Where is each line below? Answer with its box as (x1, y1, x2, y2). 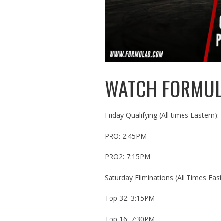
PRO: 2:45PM (105, 131, 147, 141)
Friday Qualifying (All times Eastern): (105, 110, 219, 120)
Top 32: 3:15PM (105, 193, 155, 203)
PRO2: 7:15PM (105, 151, 150, 161)
